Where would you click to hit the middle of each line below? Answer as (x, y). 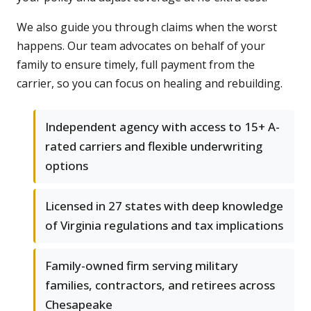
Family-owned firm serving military (142, 266)
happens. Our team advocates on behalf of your (141, 46)
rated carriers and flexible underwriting (154, 146)
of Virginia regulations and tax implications (164, 226)
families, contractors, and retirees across (160, 285)
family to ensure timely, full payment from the (136, 65)
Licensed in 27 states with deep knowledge (164, 206)
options (67, 166)
